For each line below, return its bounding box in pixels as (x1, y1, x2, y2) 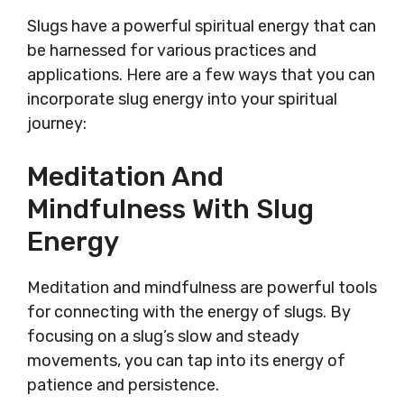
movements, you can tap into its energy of (27, 351, 345, 372)
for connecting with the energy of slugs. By (27, 302, 351, 323)
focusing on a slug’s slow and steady (27, 326, 299, 347)
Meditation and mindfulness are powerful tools (27, 278, 377, 298)
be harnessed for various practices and (27, 41, 317, 61)
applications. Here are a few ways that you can (27, 65, 375, 86)
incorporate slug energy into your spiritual (27, 89, 337, 110)
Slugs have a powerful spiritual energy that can (27, 16, 376, 37)
